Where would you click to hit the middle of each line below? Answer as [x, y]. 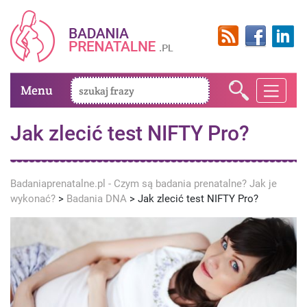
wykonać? [33, 199]
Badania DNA [97, 199]
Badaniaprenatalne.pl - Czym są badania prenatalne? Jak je [144, 184]
